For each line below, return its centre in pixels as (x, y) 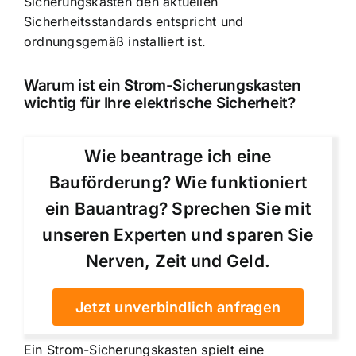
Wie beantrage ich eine (178, 156)
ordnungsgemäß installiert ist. (115, 41)
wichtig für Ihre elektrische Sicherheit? (160, 103)
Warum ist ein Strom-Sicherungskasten (163, 85)
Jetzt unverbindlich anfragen (178, 307)
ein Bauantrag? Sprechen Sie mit (178, 208)
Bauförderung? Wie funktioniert (178, 182)
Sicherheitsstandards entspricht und (134, 21)
